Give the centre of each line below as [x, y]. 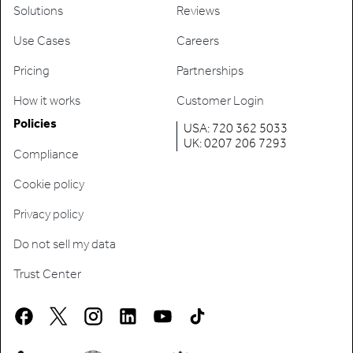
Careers [198, 41]
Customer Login [220, 101]
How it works [47, 101]
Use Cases [42, 41]
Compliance [46, 154]
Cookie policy [49, 184]
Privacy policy [48, 214]
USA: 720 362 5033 [236, 128]
